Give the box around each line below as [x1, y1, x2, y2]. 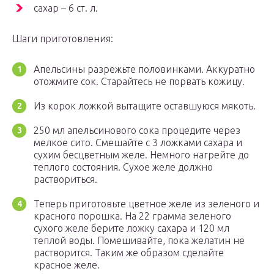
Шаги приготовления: [12, 33, 113, 45]
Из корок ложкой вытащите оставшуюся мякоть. [34, 100, 256, 112]
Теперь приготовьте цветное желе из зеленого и [34, 198, 259, 210]
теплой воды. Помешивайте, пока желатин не [34, 235, 245, 246]
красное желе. [34, 259, 100, 271]
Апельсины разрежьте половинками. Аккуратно [34, 64, 255, 75]
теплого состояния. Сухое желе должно [34, 161, 213, 173]
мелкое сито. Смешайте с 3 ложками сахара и [34, 137, 242, 149]
